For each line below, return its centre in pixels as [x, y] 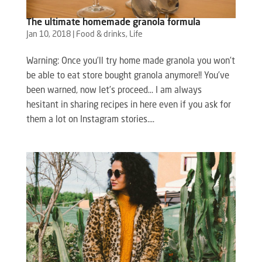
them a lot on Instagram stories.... [90, 120]
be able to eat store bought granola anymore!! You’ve [127, 76]
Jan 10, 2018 [48, 34]
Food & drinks [101, 34]
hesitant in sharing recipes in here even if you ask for [128, 105]
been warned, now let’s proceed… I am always [114, 91]
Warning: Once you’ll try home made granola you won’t [130, 61]
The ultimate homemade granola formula [113, 23]
